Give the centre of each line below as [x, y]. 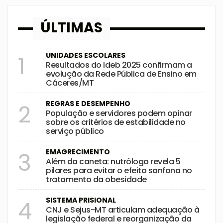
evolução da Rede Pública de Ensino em [121, 74]
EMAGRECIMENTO [78, 152]
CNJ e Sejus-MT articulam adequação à [122, 210]
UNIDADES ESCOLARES [86, 55]
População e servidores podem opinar [119, 113]
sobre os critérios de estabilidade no [116, 122]
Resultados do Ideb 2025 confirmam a [119, 65]
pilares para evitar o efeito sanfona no [119, 170]
